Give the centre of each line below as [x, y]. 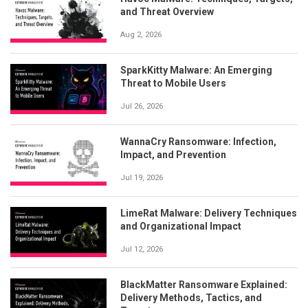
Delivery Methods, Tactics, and [191, 298]
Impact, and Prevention [173, 155]
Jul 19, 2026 [142, 178]
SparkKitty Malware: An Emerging [196, 70]
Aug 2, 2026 [141, 35]
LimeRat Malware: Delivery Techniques [209, 213]
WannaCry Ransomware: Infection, [198, 142]
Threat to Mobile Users [173, 84]
